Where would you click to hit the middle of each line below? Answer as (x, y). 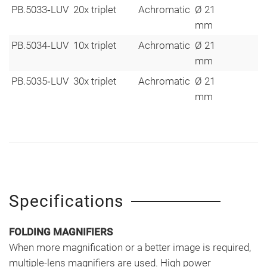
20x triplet (95, 9)
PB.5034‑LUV (40, 45)
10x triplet (95, 45)
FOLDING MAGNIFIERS (61, 232)
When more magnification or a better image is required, (130, 247)
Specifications (66, 201)
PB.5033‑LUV (40, 9)
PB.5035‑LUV (40, 81)
